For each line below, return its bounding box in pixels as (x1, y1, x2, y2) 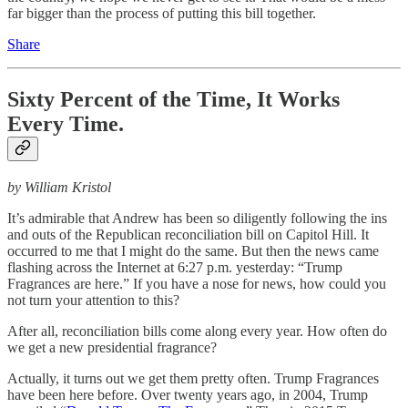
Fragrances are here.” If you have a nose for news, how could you (7, 275, 386, 291)
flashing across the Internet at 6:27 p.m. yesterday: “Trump (7, 259, 342, 275)
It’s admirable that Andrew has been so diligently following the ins (7, 209, 387, 226)
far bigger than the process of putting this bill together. (7, 5, 316, 21)
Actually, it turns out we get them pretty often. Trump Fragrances (7, 370, 379, 386)
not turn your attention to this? (7, 291, 179, 308)
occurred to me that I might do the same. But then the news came (7, 242, 379, 259)
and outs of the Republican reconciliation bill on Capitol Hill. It (7, 226, 369, 242)
